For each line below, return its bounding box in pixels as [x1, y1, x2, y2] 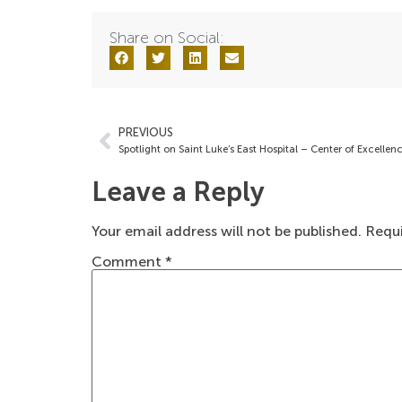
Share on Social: [109, 27, 224, 48]
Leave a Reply [92, 175, 265, 208]
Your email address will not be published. [92, 222, 362, 240]
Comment [92, 253, 165, 271]
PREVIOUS [118, 125, 173, 139]
